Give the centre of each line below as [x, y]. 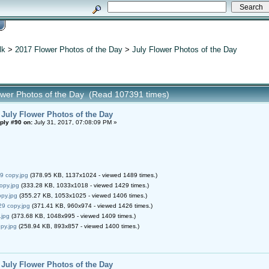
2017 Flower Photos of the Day [68, 49]
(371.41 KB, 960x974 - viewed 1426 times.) [91, 205]
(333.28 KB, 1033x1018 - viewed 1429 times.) [84, 185]
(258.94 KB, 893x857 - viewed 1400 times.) [78, 226]
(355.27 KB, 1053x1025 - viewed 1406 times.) [82, 195]
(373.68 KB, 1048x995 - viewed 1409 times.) [72, 216]
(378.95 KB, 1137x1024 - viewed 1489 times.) [92, 175]
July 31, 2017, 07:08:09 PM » [74, 122]
